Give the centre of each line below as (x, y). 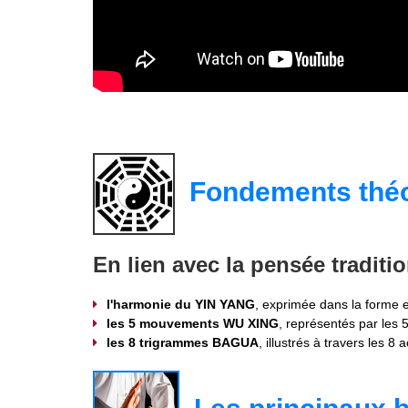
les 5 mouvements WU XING (193, 323)
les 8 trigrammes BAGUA (183, 342)
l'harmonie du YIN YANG (181, 304)
